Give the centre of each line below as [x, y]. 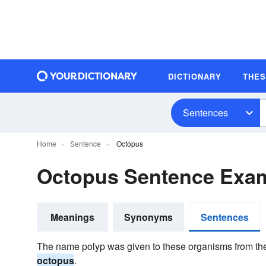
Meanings [72, 217]
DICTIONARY [195, 76]
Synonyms [148, 217]
